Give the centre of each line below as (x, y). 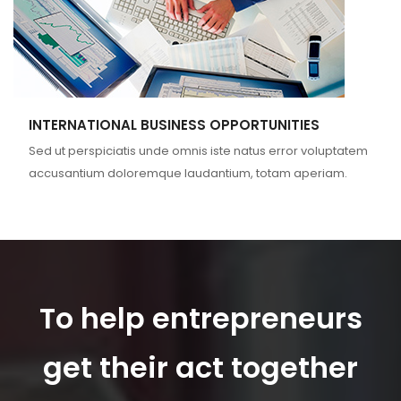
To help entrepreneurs (200, 318)
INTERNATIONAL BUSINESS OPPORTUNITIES (174, 125)
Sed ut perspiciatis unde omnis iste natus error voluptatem (198, 151)
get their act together (200, 367)
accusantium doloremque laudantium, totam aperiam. (188, 173)
